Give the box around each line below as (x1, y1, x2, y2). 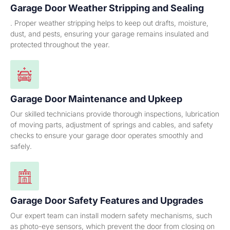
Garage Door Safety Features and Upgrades (10, 195, 203, 206)
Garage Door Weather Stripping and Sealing (10, 3, 204, 14)
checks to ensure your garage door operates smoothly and (10, 131, 203, 140)
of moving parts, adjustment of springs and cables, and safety (10, 120, 213, 129)
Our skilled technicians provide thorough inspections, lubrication (10, 109, 219, 119)
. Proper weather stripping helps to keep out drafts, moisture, (10, 18, 208, 28)
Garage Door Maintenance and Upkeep (10, 93, 182, 105)
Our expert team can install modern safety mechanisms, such (10, 211, 212, 220)
